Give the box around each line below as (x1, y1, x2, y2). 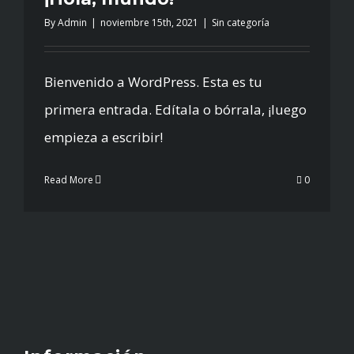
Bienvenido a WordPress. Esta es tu (44, 72, 262, 91)
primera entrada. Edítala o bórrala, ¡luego (44, 100, 307, 119)
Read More (44, 172, 93, 186)
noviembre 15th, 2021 (100, 15, 198, 29)
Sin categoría (212, 15, 269, 29)
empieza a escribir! (44, 127, 163, 146)
